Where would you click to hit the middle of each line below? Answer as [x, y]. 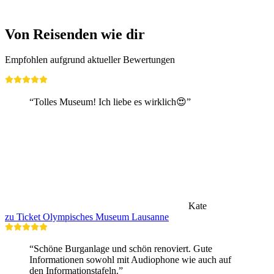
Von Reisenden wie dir [75, 34]
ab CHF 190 [54, 8]
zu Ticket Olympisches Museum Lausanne [87, 217]
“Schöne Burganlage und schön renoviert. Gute [121, 249]
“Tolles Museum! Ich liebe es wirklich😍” [110, 102]
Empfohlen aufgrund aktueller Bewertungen [90, 60]
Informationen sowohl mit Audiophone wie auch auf [130, 260]
